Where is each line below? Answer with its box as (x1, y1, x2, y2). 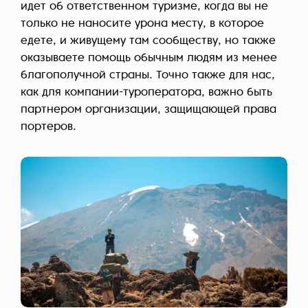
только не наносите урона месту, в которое (21, 19, 264, 30)
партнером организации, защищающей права (21, 104, 276, 116)
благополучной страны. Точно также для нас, (21, 70, 275, 82)
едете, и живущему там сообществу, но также (21, 36, 276, 47)
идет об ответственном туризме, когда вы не (21, 1, 268, 13)
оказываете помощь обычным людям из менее (21, 53, 277, 65)
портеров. (21, 122, 76, 133)
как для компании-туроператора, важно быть (21, 87, 272, 99)
